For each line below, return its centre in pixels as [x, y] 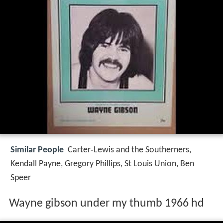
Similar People [37, 150]
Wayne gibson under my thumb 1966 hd [106, 204]
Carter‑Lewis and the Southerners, [129, 150]
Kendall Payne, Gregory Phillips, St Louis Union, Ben [102, 164]
